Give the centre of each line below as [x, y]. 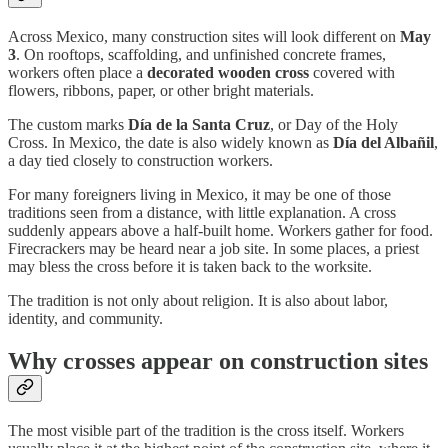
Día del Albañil [383, 143]
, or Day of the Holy [334, 125]
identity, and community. [85, 319]
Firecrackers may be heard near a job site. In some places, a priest [213, 249]
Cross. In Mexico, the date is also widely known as [170, 143]
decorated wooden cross [228, 73]
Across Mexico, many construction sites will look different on [204, 37]
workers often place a [77, 73]
